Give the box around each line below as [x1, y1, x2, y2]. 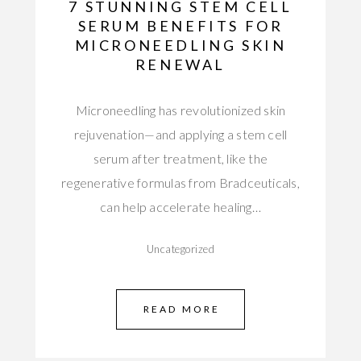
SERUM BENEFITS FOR [77, 17, 284, 35]
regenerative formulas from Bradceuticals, [61, 175, 300, 190]
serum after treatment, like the [93, 151, 268, 166]
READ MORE [143, 303, 221, 315]
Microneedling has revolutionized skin [75, 102, 286, 118]
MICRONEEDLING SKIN [74, 36, 287, 54]
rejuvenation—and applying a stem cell [73, 127, 288, 142]
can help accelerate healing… [100, 199, 261, 214]
